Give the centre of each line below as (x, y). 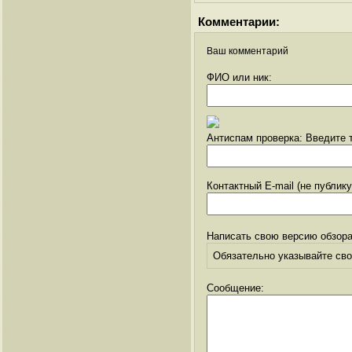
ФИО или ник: (239, 77)
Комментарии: (239, 21)
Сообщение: (235, 288)
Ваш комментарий (247, 51)
